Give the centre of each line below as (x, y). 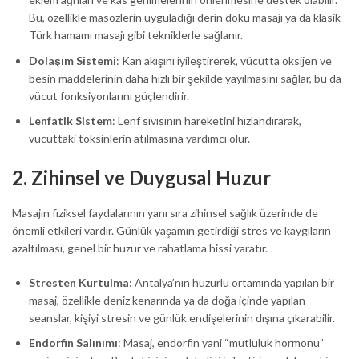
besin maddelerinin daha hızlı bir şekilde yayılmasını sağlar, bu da (185, 78)
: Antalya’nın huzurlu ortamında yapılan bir (232, 282)
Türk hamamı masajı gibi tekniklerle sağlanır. (136, 35)
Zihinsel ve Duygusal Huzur (151, 178)
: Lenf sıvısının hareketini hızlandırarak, (207, 121)
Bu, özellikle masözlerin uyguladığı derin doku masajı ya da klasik (185, 18)
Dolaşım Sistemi (73, 60)
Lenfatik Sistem (71, 121)
